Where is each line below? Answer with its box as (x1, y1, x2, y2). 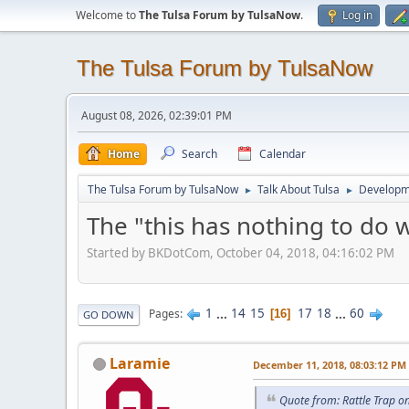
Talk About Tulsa (257, 182, 340, 197)
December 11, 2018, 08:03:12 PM (253, 357, 406, 372)
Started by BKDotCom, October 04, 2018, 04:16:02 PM (87, 244, 394, 261)
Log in (342, 7, 372, 23)
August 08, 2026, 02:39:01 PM (81, 108, 232, 123)
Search (182, 146, 217, 162)
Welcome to (76, 7, 139, 23)
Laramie (110, 352, 170, 373)
